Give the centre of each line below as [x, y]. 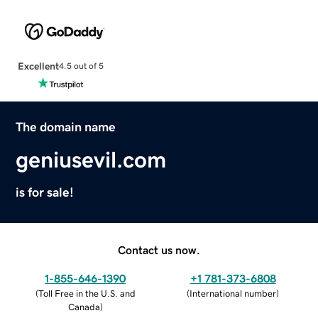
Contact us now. [159, 250]
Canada [84, 307]
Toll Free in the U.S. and [87, 293]
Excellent [38, 66]
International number [233, 293]
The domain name [66, 127]
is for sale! [45, 192]
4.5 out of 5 [81, 66]
